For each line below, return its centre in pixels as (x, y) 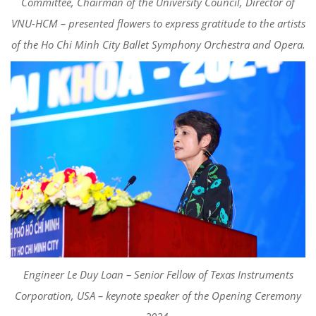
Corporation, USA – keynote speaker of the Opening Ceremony (158, 296)
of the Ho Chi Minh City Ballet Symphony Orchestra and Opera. (158, 44)
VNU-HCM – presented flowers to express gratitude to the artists (158, 23)
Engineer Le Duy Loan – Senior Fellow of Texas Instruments (158, 275)
